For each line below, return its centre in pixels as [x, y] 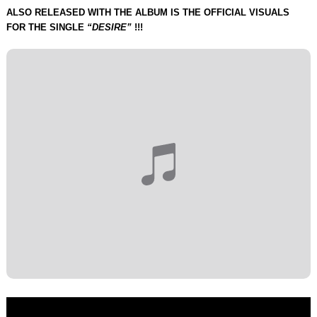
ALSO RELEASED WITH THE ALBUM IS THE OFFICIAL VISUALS [148, 13]
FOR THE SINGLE [46, 28]
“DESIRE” [110, 28]
